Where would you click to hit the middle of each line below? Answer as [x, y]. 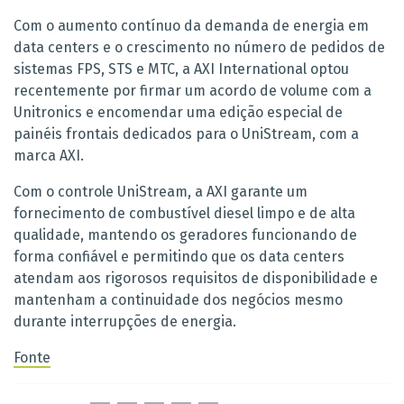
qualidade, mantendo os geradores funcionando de [185, 234]
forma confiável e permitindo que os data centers [179, 256]
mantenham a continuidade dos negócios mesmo [178, 299]
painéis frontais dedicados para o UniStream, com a [186, 133]
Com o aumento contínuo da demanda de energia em [191, 25]
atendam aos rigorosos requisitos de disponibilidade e [196, 278]
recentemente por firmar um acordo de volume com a [193, 90]
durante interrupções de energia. [125, 321]
